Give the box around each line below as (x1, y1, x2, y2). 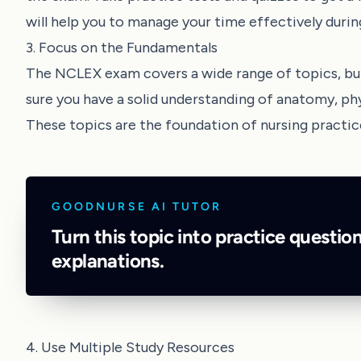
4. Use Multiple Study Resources (26, 338, 234, 356)
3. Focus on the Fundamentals (26, 38, 218, 56)
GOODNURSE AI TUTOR (52, 199, 222, 214)
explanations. (52, 248, 164, 272)
